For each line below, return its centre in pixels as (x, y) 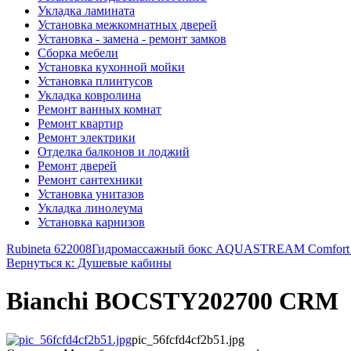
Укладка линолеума (90, 208)
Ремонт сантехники (90, 180)
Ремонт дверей (77, 166)
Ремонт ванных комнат (100, 109)
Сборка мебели (78, 53)
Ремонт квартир (80, 123)
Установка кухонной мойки (111, 67)
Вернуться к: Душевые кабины (89, 263)
